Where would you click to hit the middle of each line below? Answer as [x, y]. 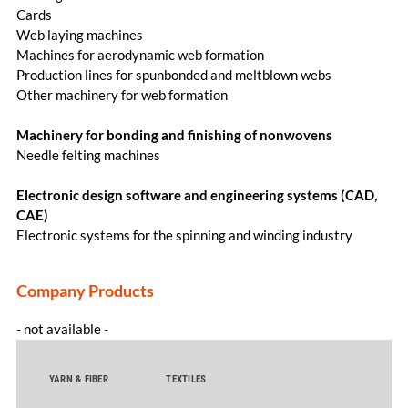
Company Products [85, 291]
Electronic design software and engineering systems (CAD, [196, 194]
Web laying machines [79, 34]
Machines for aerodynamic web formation [140, 54]
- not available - [62, 328]
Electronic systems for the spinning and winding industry [184, 235]
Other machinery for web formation [122, 94]
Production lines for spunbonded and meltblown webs [173, 74]
